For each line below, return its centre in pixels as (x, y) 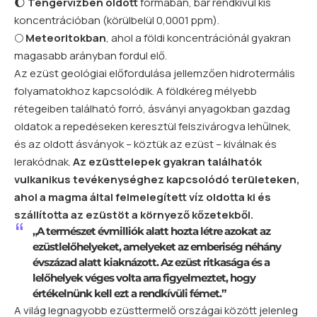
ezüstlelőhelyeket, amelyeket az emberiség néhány (156, 247)
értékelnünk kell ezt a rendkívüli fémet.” (129, 294)
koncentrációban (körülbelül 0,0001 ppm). (117, 21)
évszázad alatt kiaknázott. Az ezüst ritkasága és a (151, 263)
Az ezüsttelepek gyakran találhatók (167, 162)
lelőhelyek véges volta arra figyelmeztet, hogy (144, 278)
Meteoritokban (66, 38)
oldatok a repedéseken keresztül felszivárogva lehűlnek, (153, 127)
